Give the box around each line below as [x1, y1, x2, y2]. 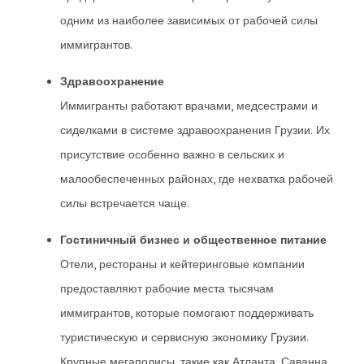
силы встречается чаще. [60, 196, 189, 210]
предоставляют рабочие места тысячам [60, 281, 274, 296]
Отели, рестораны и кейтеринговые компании [60, 257, 305, 271]
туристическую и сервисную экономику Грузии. [60, 330, 309, 344]
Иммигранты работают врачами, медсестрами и [60, 98, 318, 113]
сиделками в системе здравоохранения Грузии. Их [60, 123, 330, 137]
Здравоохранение [60, 74, 164, 89]
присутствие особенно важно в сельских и [60, 147, 284, 162]
